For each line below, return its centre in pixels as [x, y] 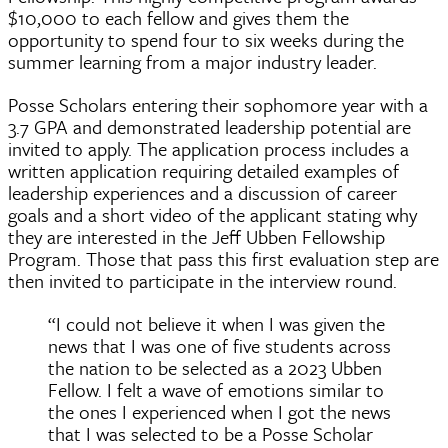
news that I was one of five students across [219, 345]
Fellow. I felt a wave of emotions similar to [216, 389]
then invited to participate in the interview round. [205, 280]
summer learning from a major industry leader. [195, 61]
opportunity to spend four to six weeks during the [206, 39]
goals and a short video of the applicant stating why [212, 214]
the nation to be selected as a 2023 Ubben [215, 367]
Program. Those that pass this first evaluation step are [223, 258]
